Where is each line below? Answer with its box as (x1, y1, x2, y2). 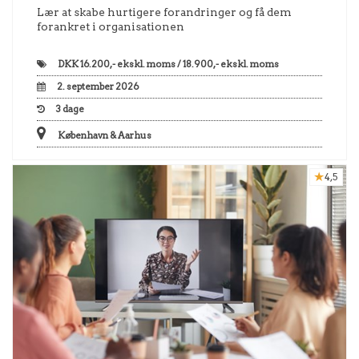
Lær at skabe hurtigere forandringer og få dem (37, 5, 292, 18)
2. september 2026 (57, 80, 139, 92)
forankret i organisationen (37, 19, 184, 33)
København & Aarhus (56, 129, 151, 141)
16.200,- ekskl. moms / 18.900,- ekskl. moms (79, 58, 279, 70)
